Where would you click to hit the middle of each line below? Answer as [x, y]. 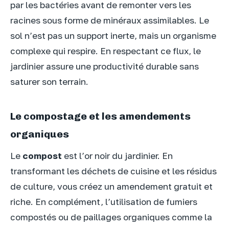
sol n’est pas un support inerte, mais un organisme [113, 35]
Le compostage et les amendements [100, 116]
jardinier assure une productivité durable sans [105, 66]
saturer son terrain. [49, 81]
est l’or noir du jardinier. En [117, 156]
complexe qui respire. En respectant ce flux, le [106, 51]
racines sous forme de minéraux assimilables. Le [110, 20]
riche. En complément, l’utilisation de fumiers [104, 202]
